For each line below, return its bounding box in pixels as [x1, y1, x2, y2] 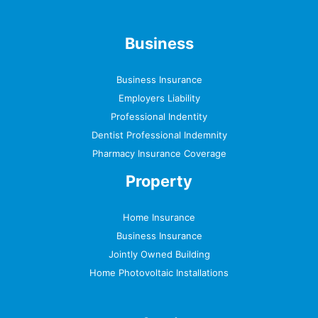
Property [126, 171, 192, 190]
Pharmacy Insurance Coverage [92, 147, 226, 159]
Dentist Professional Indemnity [91, 128, 227, 141]
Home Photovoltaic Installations [89, 266, 229, 278]
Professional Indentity [111, 110, 207, 122]
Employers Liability [118, 92, 200, 104]
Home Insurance [123, 211, 195, 223]
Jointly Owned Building [108, 248, 210, 260]
